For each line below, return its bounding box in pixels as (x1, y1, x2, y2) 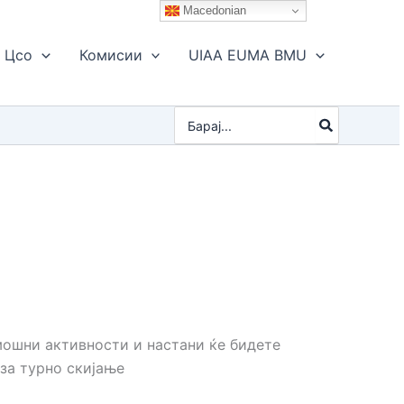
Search (174, 107, 216, 123)
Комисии (78, 46, 142, 64)
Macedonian (179, 3, 247, 17)
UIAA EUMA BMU (188, 46, 308, 64)
